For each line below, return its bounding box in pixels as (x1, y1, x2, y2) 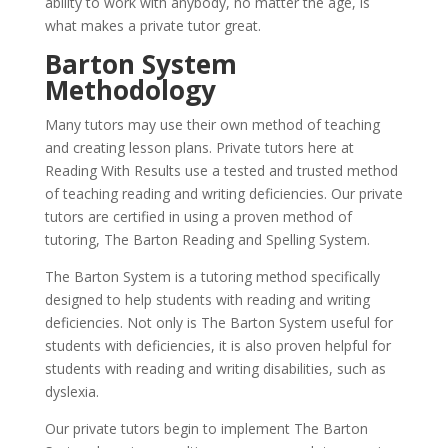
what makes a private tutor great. (44, 16, 261, 35)
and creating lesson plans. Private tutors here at (44, 138, 354, 157)
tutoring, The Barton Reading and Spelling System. (44, 230, 374, 249)
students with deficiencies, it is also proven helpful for (44, 336, 391, 355)
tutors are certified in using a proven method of (44, 207, 352, 226)
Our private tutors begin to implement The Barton (44, 419, 368, 438)
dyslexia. (44, 382, 99, 401)
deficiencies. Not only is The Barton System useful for (44, 313, 393, 332)
